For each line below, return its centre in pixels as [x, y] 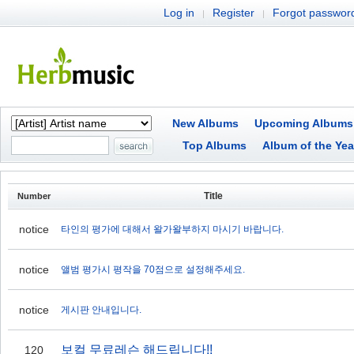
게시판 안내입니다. [101, 310]
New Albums [205, 123]
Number [34, 196]
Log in [179, 13]
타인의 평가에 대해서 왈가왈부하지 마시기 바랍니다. [172, 229]
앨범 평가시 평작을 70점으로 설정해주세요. [153, 269]
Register [233, 13]
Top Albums [215, 145]
